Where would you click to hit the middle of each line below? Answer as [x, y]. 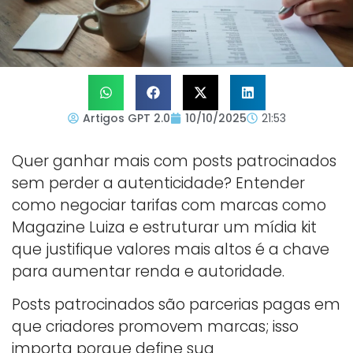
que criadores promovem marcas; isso [155, 327]
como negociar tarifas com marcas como [169, 205]
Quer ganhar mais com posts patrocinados [174, 161]
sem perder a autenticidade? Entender [158, 183]
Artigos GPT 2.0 [126, 118]
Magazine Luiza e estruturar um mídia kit [164, 227]
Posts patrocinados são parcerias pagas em [176, 305]
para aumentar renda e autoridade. [148, 271]
